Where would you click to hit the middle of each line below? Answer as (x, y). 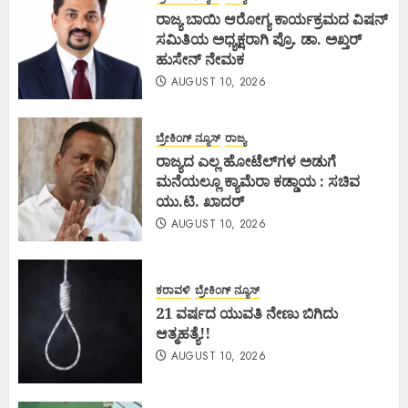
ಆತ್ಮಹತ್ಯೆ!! (183, 333)
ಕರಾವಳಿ (173, 290)
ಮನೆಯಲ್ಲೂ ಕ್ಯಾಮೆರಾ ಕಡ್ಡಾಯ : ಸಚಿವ (258, 181)
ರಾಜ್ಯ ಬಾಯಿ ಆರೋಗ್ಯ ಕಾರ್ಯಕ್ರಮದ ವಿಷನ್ (272, 19)
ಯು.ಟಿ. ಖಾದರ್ (202, 201)
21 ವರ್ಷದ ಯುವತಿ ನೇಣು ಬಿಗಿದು (247, 313)
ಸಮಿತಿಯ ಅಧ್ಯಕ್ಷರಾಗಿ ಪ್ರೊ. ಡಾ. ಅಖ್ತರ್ (259, 39)
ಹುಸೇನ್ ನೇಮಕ (200, 59)
